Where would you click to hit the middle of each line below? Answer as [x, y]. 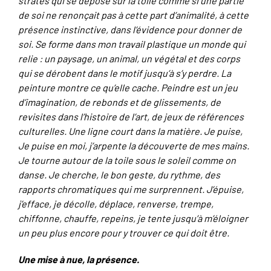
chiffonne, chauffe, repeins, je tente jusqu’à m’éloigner [133, 218]
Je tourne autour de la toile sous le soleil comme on [127, 160]
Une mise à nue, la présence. [79, 259]
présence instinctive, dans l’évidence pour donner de [130, 29]
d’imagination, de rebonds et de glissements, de [119, 102]
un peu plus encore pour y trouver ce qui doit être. [124, 233]
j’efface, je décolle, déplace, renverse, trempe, [116, 204]
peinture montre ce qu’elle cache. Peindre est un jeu [128, 87]
